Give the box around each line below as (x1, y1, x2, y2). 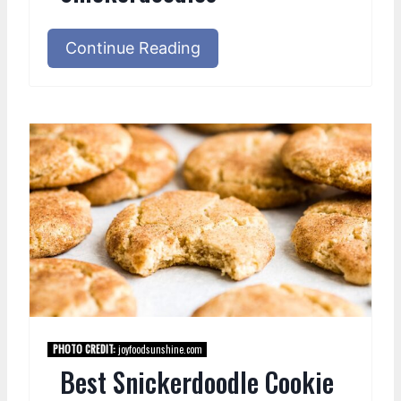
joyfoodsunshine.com (115, 342, 202, 357)
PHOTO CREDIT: (52, 342, 115, 357)
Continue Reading (65, 38, 200, 58)
